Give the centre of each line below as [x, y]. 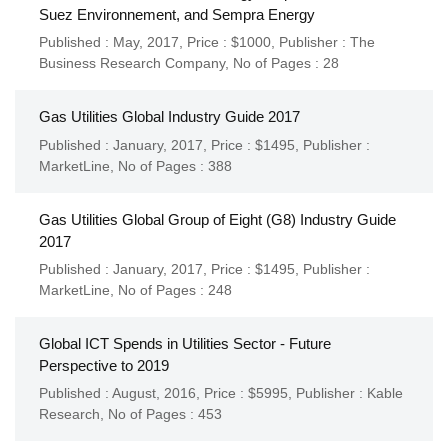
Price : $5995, [250, 393]
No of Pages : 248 [175, 289]
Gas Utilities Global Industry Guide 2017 [169, 117]
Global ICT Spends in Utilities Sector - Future [185, 343]
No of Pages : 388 [175, 165]
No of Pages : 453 [165, 414]
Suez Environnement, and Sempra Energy [177, 14]
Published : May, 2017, [113, 42]
